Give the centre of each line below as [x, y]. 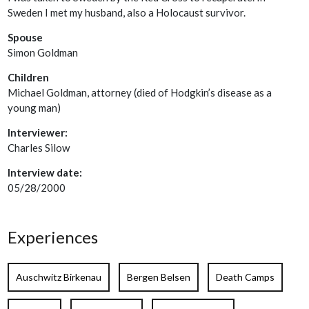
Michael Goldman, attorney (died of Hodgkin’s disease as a [140, 93]
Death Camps [246, 277]
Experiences [53, 237]
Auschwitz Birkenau [59, 277]
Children [29, 78]
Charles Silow [39, 148]
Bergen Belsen [159, 277]
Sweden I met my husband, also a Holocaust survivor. [127, 13]
